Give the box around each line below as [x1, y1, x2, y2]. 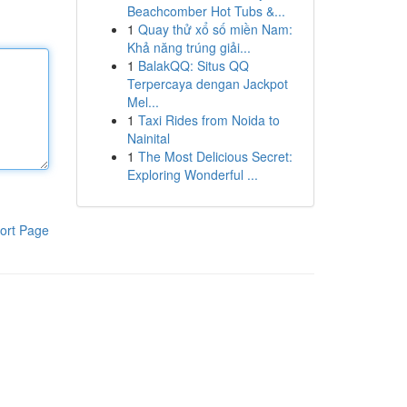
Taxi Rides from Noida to [137, 111, 280, 129]
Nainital [126, 129, 170, 147]
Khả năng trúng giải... [126, 38, 251, 56]
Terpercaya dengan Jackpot [126, 74, 288, 93]
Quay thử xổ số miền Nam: [137, 20, 293, 38]
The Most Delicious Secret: [137, 147, 293, 165]
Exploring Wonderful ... [126, 165, 258, 184]
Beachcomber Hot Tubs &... [126, 2, 285, 20]
